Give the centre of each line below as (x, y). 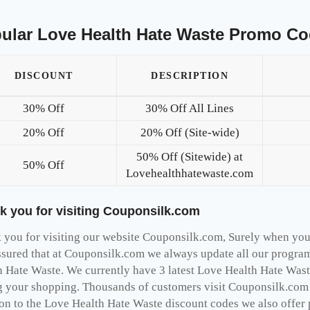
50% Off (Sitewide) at (190, 156)
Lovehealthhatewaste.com (190, 173)
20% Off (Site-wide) (190, 132)
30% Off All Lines (190, 108)
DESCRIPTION (190, 75)
